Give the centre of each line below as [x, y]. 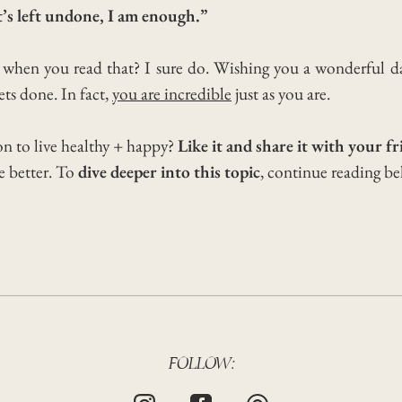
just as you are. [281, 93]
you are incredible [172, 93]
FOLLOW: [201, 363]
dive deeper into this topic [169, 171]
